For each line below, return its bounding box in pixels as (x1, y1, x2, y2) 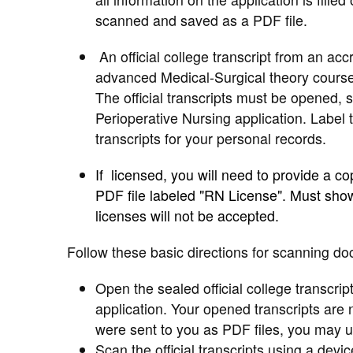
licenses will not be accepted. (95, 205, 279, 225)
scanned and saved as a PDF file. (95, 9, 311, 30)
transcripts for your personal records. (95, 128, 326, 148)
